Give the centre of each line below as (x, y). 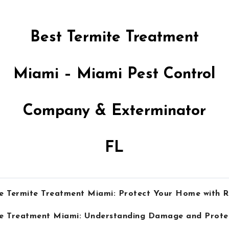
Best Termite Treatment (114, 38)
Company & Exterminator (114, 111)
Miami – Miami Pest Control (114, 74)
